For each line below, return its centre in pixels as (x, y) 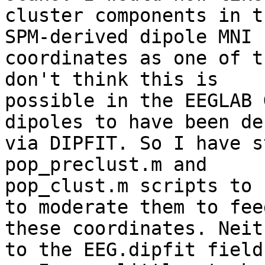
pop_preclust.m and (106, 165)
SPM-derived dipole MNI (128, 37)
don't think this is (112, 80)
